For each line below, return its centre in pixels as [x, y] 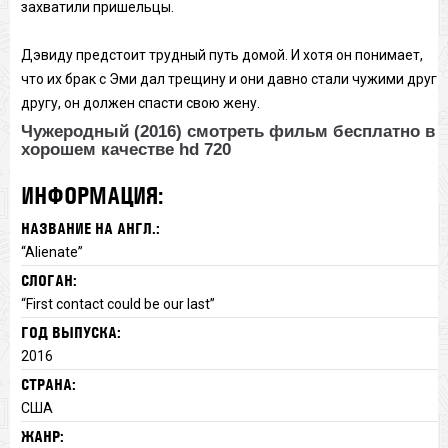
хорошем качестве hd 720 [125, 149]
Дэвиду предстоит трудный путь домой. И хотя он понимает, [221, 54]
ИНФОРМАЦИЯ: [91, 195]
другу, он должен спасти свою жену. [140, 102]
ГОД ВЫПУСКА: [70, 332]
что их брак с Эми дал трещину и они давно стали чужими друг [228, 78]
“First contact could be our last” [117, 303]
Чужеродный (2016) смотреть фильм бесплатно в [227, 131]
